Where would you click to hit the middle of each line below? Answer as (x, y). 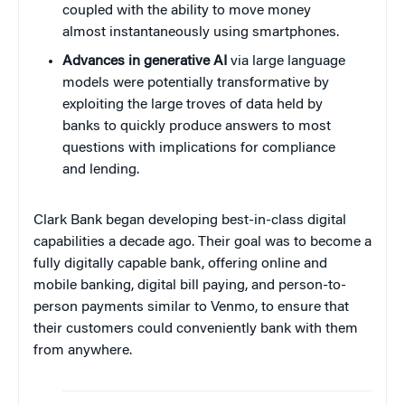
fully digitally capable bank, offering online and (180, 264)
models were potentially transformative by (196, 84)
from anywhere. (83, 351)
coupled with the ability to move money (187, 11)
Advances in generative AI (145, 62)
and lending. (101, 170)
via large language (286, 62)
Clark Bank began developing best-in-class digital (190, 221)
